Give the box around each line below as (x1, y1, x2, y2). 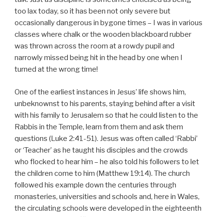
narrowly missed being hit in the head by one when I (15, 53, 183, 62)
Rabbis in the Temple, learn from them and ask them (15, 122, 183, 131)
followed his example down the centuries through (15, 180, 176, 189)
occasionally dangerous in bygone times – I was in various (15, 18, 202, 28)
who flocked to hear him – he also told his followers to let (15, 157, 199, 166)
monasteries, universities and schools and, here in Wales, (15, 192, 200, 201)
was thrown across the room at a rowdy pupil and (15, 42, 174, 51)
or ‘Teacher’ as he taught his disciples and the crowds (15, 145, 188, 155)
